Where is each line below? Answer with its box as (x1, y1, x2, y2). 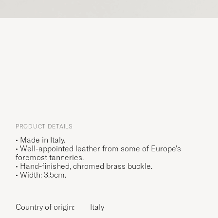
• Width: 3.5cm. (16, 169, 66, 180)
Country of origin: (21, 201, 74, 212)
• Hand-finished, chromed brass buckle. (16, 161, 152, 171)
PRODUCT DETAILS (16, 122, 73, 130)
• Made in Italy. (16, 134, 65, 145)
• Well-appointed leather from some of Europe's (16, 143, 181, 153)
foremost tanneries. (16, 152, 84, 162)
